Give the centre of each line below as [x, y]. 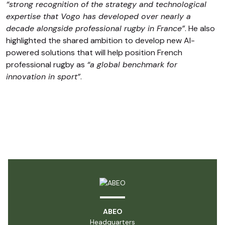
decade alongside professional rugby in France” [95, 28]
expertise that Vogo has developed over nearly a [98, 16]
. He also [200, 28]
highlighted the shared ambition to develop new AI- [100, 40]
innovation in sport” [43, 77]
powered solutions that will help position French [94, 52]
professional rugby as [46, 65]
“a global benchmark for [132, 65]
